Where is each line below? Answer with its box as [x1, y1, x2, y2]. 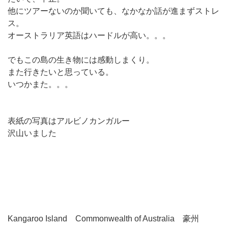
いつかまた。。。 [8, 80, 73, 89]
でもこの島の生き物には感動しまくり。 [8, 55, 154, 64]
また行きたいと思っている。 [8, 68, 113, 76]
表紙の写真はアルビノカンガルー [8, 117, 130, 125]
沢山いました [8, 129, 56, 137]
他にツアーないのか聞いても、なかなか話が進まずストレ [8, 7, 219, 15]
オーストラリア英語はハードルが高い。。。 [8, 31, 170, 40]
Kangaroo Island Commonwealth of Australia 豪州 [8, 214, 199, 223]
